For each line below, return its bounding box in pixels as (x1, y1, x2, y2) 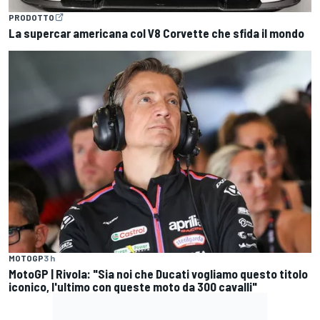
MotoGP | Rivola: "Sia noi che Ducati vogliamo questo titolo (9, 266, 308, 281)
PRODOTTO (9, 12, 54, 23)
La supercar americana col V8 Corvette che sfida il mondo (9, 26, 304, 41)
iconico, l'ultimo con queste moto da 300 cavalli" (9, 279, 257, 294)
